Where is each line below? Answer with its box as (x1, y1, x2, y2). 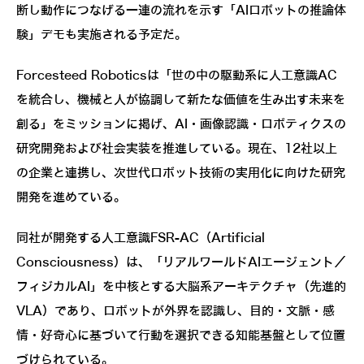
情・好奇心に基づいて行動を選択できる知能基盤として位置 (16, 328, 345, 342)
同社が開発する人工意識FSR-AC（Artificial (16, 231, 265, 245)
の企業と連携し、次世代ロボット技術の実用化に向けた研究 (16, 166, 345, 180)
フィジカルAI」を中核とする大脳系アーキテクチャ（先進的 (16, 279, 346, 293)
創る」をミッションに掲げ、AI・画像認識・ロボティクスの (16, 117, 346, 131)
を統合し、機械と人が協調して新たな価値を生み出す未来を (16, 93, 345, 106)
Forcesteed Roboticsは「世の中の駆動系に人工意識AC (16, 68, 337, 82)
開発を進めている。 (16, 190, 126, 204)
